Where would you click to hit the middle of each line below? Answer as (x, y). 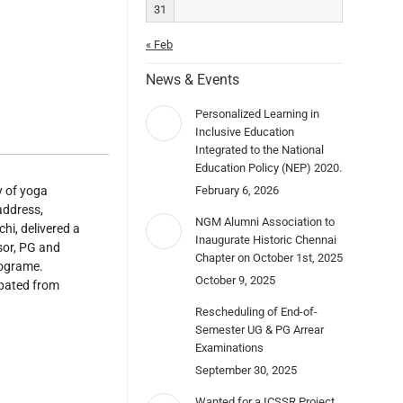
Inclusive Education (245, 132)
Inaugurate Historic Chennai (266, 240)
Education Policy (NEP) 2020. (269, 168)
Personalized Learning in (257, 114)
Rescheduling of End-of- (256, 312)
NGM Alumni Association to (265, 222)
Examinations (229, 348)
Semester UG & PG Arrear (260, 330)
